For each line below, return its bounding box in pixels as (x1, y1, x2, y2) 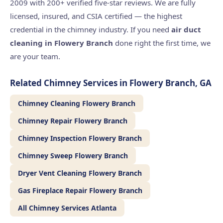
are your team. (10, 51, 60, 61)
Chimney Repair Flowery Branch (18, 116, 127, 125)
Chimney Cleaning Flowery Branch (18, 99, 135, 108)
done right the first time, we (113, 38, 211, 48)
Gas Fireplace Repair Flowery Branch (18, 186, 142, 195)
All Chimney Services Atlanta (18, 203, 116, 213)
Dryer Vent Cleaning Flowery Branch (18, 168, 142, 178)
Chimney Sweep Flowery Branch (18, 151, 128, 160)
